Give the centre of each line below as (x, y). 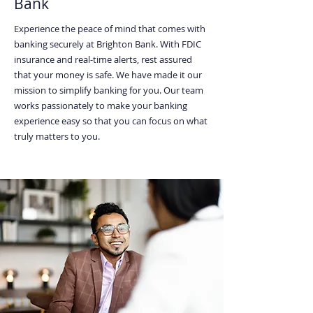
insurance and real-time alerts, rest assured (103, 59)
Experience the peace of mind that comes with (110, 29)
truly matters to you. (57, 136)
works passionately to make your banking (101, 105)
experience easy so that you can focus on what (111, 121)
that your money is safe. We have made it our (108, 75)
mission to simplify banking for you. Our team (109, 90)
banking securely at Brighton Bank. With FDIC (108, 44)
